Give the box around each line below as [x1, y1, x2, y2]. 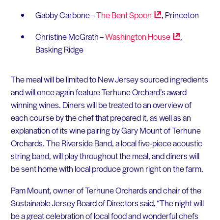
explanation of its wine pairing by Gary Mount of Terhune [10, 124, 201, 137]
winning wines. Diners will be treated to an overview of [10, 99, 192, 111]
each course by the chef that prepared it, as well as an [10, 111, 191, 124]
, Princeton [161, 9, 199, 21]
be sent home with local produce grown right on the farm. [10, 163, 203, 175]
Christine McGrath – [35, 30, 105, 42]
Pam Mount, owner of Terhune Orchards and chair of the [10, 184, 201, 196]
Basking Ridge [35, 43, 83, 55]
